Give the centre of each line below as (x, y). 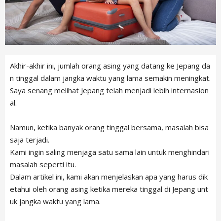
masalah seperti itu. (43, 165)
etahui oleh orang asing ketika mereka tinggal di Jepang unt (109, 189)
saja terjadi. (30, 140)
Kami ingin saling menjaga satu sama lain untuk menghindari (110, 152)
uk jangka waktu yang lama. (55, 202)
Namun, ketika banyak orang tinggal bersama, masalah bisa (109, 128)
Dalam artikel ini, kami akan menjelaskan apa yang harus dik (109, 177)
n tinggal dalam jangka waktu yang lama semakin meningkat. (110, 78)
